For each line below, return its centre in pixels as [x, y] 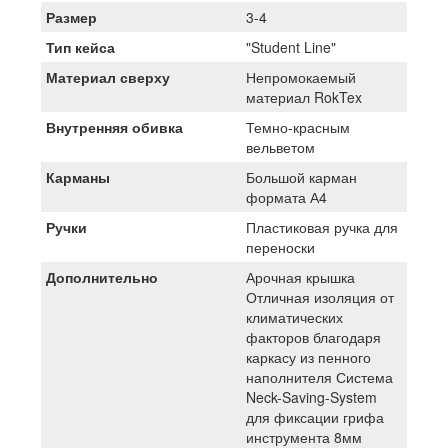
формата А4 [286, 197]
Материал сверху [108, 77]
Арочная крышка [300, 277]
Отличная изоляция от [320, 297]
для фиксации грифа [315, 417]
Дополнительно [102, 277]
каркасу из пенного [308, 357]
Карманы [78, 177]
